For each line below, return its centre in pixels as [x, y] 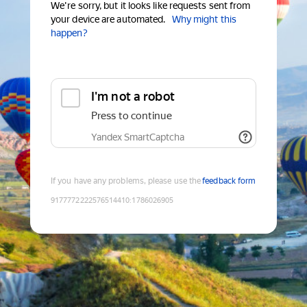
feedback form [229, 181]
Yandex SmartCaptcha [138, 137]
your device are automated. [108, 20]
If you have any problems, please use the [126, 181]
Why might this [204, 20]
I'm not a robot [133, 97]
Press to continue [132, 116]
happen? [69, 33]
